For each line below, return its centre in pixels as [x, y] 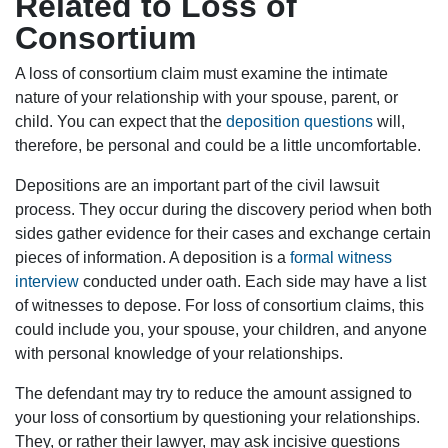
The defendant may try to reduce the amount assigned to [213, 394]
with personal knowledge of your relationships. [179, 354]
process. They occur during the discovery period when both [223, 210]
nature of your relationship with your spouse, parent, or [206, 98]
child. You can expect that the [120, 122]
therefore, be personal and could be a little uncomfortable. [218, 146]
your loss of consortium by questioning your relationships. [217, 418]
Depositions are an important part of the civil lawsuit [197, 186]
